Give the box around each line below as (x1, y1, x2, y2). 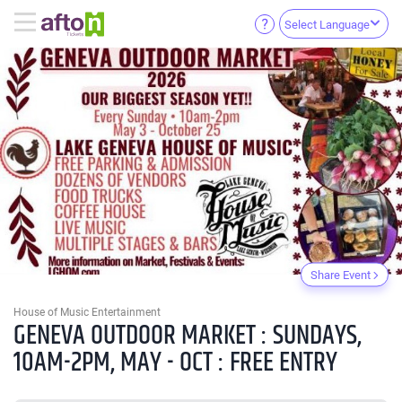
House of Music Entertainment (13, 305, 161, 319)
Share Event (310, 267, 371, 282)
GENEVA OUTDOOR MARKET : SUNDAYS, (13, 315, 362, 356)
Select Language (284, 17, 370, 31)
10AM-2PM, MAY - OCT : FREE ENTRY (13, 342, 337, 383)
